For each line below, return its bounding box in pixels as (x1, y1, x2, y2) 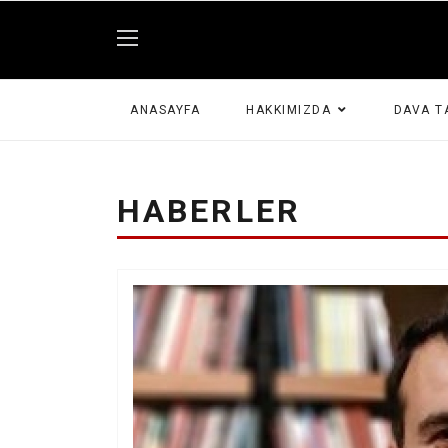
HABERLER (117, 192, 301, 230)
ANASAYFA (130, 103, 200, 117)
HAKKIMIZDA (246, 103, 331, 117)
